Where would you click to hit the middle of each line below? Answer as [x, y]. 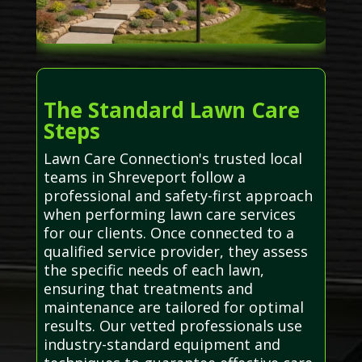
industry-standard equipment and [162, 345]
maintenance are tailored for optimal [173, 307]
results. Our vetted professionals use [173, 326]
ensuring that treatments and [148, 289]
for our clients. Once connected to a [168, 233]
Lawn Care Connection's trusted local [173, 159]
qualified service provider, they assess [175, 252]
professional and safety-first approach [178, 196]
